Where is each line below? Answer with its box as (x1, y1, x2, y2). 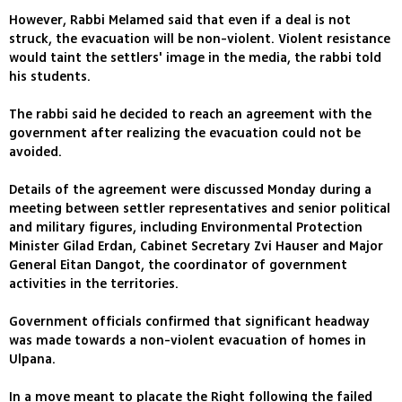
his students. (9, 67, 91, 87)
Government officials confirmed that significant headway (9, 312, 370, 332)
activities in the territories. (9, 275, 179, 294)
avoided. (9, 143, 62, 162)
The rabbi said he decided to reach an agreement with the (9, 105, 371, 125)
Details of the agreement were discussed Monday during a (9, 180, 371, 200)
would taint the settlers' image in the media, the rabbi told (9, 48, 381, 68)
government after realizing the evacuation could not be (9, 124, 361, 144)
